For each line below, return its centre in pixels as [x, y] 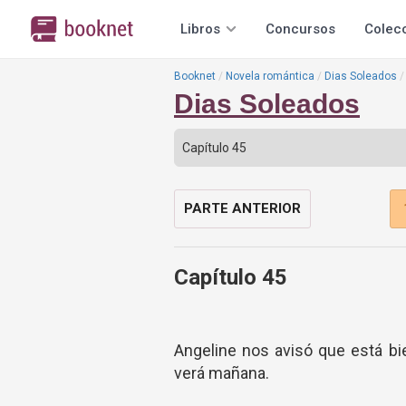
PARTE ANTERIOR [242, 208]
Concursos [300, 29]
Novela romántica [270, 76]
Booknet [195, 76]
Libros [200, 29]
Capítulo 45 [231, 277]
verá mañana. [222, 373]
